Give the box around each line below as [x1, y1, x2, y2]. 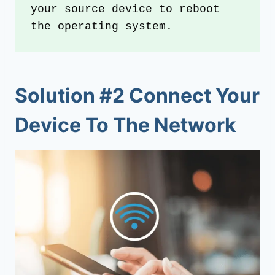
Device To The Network [15, 112, 236, 137]
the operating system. [31, 20, 173, 33]
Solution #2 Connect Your [15, 83, 260, 107]
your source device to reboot [31, 3, 220, 16]
